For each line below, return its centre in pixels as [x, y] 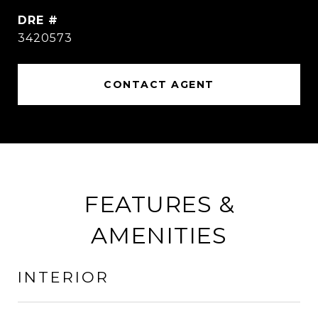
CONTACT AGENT [159, 84]
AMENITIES [159, 235]
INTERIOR [64, 277]
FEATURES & [159, 204]
